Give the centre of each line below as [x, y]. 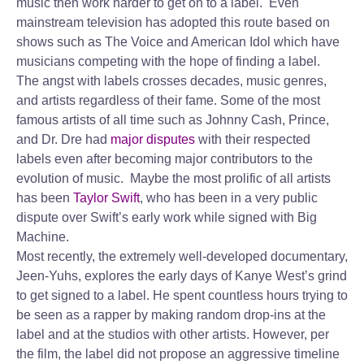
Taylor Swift [106, 198]
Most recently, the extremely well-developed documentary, [182, 256]
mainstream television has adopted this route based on [173, 22]
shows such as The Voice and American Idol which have [178, 42]
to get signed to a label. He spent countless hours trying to [182, 295]
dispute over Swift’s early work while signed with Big [167, 217]
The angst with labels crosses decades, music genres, [171, 81]
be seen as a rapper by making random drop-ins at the [171, 315]
